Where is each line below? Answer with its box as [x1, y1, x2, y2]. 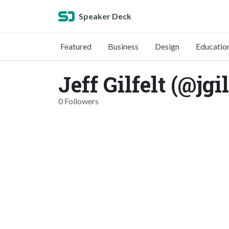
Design [155, 41, 179, 51]
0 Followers [58, 96, 99, 106]
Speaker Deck [79, 11, 131, 21]
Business [108, 41, 139, 51]
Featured [60, 41, 91, 51]
